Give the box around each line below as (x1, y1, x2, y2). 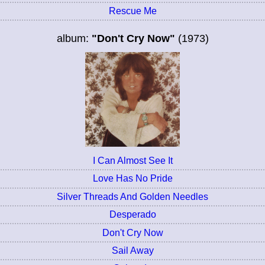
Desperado (109, 209, 156, 220)
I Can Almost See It (92, 156, 173, 166)
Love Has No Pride (92, 173, 173, 184)
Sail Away (111, 245, 154, 256)
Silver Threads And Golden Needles (57, 191, 208, 202)
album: (56, 32, 92, 44)
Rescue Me (108, 5, 157, 16)
